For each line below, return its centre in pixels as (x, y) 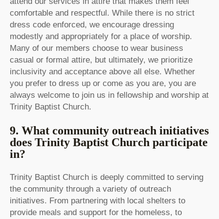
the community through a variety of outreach (90, 189)
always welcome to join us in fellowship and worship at (109, 95)
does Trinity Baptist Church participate (109, 142)
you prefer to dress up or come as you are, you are (103, 84)
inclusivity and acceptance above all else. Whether (102, 72)
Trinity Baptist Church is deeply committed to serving (107, 177)
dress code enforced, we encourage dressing (92, 25)
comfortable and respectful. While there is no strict (102, 13)
